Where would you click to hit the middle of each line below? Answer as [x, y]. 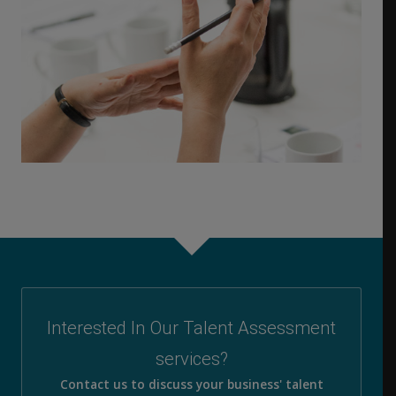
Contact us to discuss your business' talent [191, 384]
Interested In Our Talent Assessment [191, 327]
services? [191, 358]
